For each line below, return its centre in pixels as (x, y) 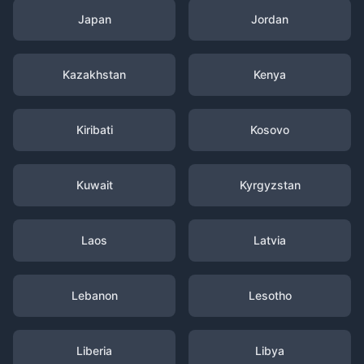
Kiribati (94, 130)
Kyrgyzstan (270, 185)
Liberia (94, 351)
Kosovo (270, 130)
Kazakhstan (94, 74)
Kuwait (94, 185)
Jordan (270, 19)
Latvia (270, 240)
